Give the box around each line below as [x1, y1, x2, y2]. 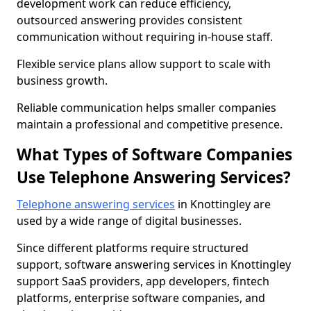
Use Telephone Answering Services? [17, 167, 291, 188]
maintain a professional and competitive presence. [17, 117, 283, 132]
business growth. [17, 73, 108, 88]
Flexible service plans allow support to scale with [17, 56, 271, 72]
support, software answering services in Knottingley [17, 257, 291, 272]
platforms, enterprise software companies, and [17, 290, 265, 305]
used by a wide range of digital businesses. [17, 213, 242, 228]
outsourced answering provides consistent [17, 12, 242, 28]
